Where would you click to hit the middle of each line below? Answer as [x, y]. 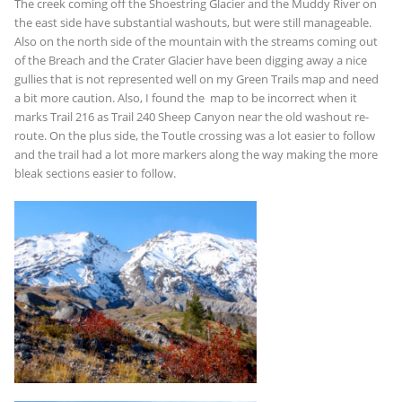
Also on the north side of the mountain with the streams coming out [196, 41]
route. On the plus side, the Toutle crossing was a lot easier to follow [194, 135]
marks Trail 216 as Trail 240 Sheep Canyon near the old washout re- [191, 117]
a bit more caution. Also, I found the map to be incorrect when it [185, 98]
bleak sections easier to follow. [95, 173]
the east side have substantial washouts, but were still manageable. [192, 22]
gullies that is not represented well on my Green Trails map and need [196, 79]
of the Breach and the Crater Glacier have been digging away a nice [190, 60]
